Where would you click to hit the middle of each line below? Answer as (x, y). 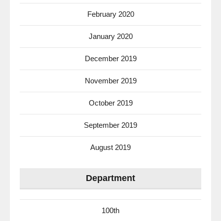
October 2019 (110, 103)
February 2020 (110, 14)
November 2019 (110, 81)
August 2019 (110, 147)
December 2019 (110, 58)
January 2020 (110, 36)
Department (110, 178)
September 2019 (110, 125)
